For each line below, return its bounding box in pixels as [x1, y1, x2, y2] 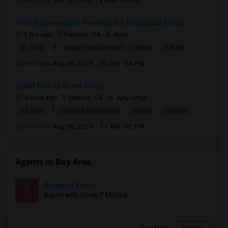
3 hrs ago [24, 30, 52, 38]
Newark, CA [69, 93, 103, 101]
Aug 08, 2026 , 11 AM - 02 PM [52, 122, 145, 130]
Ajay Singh [116, 93, 147, 101]
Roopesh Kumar [44, 181, 98, 189]
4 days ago [24, 93, 57, 101]
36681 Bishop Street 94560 [15, 82, 104, 90]
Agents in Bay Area [15, 156, 92, 167]
